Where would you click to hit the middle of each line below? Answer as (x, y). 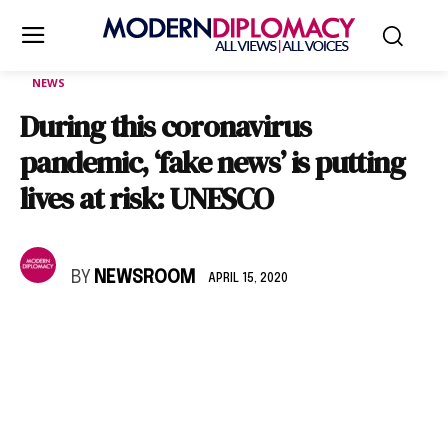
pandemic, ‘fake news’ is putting (212, 162)
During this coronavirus (165, 126)
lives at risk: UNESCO (146, 198)
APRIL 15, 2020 (248, 278)
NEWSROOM (144, 278)
